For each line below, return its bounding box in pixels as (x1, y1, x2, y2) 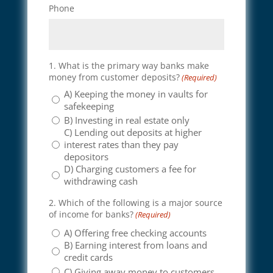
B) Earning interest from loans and (63, 239, 207, 252)
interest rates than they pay (63, 138, 179, 151)
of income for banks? (48, 208, 133, 221)
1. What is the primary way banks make (48, 59, 209, 71)
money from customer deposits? (48, 71, 180, 83)
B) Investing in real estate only (63, 114, 190, 127)
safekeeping (63, 99, 114, 112)
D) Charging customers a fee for (63, 163, 196, 175)
